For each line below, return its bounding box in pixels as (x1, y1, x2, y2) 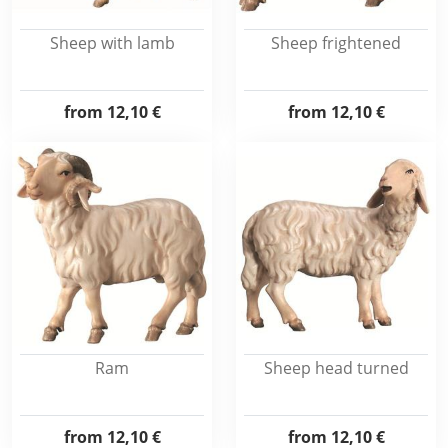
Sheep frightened (271, 32, 401, 54)
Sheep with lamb (49, 32, 175, 54)
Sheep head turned (263, 357, 409, 379)
